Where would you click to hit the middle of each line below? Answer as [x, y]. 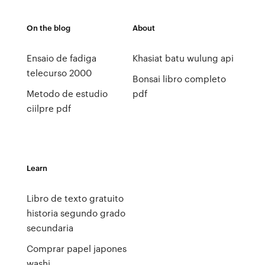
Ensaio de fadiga [61, 58]
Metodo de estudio [67, 93]
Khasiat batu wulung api [183, 58]
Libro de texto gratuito [75, 198]
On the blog [48, 28]
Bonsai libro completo [179, 79]
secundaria [50, 228]
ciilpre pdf [49, 108]
